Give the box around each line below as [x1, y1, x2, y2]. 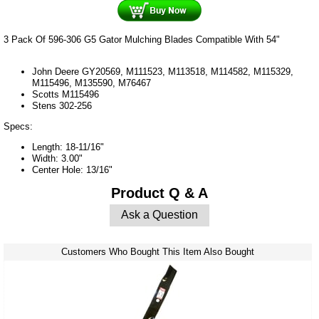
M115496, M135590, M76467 [32, 77, 151, 88]
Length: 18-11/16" [32, 141, 104, 152]
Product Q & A [111, 184, 208, 201]
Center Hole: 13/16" [32, 164, 113, 175]
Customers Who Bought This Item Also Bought [61, 246, 254, 257]
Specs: [4, 120, 33, 132]
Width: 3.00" [32, 152, 83, 164]
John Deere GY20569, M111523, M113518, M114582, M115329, [32, 66, 293, 77]
